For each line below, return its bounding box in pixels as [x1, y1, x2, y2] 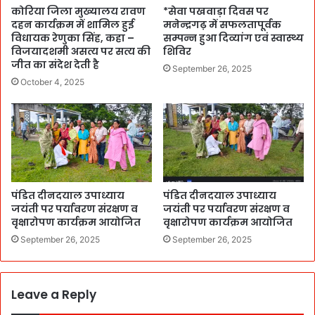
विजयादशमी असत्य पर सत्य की [11, 44, 150, 58]
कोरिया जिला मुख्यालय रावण [11, 4, 146, 18]
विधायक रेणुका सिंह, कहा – [11, 30, 134, 45]
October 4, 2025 [20, 76, 84, 87]
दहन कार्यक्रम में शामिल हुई [11, 17, 134, 32]
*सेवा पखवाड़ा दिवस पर [163, 4, 269, 18]
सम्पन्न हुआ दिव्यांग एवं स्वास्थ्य [163, 30, 304, 45]
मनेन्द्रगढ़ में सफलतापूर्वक [163, 17, 281, 32]
